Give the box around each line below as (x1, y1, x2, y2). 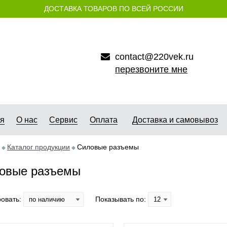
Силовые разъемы (77, 143, 139, 151)
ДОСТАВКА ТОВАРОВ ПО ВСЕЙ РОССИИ (44, 5, 183, 13)
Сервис (49, 116, 78, 124)
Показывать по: (95, 195, 148, 203)
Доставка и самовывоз (132, 116, 218, 124)
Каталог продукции (7, 143, 70, 151)
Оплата (90, 116, 118, 124)
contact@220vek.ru (115, 52, 194, 62)
